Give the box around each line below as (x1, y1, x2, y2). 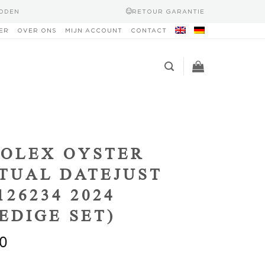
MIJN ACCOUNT (65, 27, 122, 34)
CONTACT (131, 27, 167, 34)
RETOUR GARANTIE (131, 8, 205, 15)
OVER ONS (17, 27, 57, 34)
